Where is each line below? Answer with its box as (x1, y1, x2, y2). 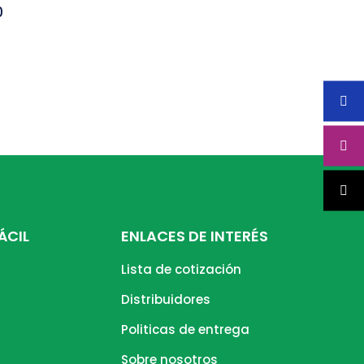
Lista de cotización (121, 261, 242, 278)
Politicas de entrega (121, 321, 250, 338)
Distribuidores (121, 291, 211, 308)
